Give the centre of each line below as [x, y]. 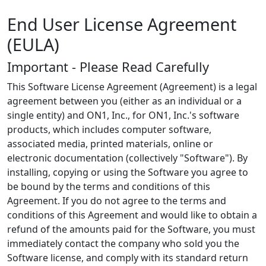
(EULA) [33, 44]
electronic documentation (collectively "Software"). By [127, 158]
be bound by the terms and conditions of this [109, 186]
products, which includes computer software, [109, 129]
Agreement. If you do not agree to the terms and [117, 201]
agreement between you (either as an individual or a [124, 101]
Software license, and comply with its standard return [128, 258]
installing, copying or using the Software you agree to [128, 172]
